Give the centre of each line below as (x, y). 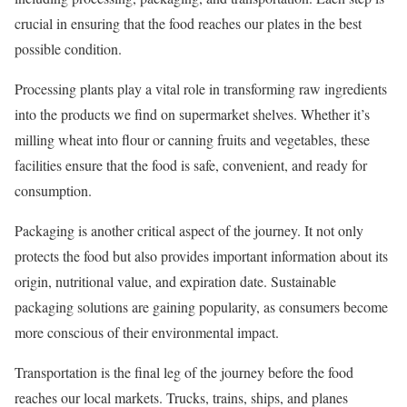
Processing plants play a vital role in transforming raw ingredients (201, 89)
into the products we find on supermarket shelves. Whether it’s (192, 114)
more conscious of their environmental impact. (147, 333)
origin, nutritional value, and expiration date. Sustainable (175, 282)
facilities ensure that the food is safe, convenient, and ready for (191, 165)
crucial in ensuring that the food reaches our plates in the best (188, 24)
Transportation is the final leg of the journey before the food (184, 372)
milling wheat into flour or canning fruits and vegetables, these (192, 140)
